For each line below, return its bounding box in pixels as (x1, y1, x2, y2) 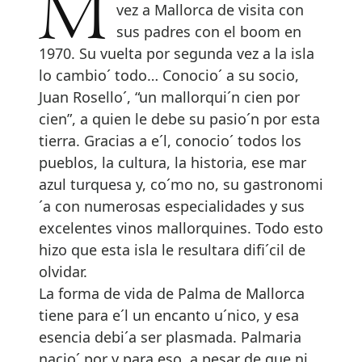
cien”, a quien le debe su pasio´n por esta (39, 108, 320, 128)
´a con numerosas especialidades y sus (39, 196, 305, 216)
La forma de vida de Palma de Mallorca (39, 283, 305, 303)
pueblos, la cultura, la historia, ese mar (39, 152, 306, 172)
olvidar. (39, 261, 87, 281)
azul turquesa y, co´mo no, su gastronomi (39, 174, 323, 194)
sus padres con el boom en (116, 21, 302, 41)
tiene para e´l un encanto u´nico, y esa (39, 305, 299, 325)
